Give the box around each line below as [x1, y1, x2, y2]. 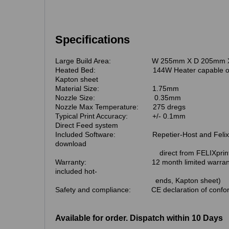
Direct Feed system [55, 121, 120, 130]
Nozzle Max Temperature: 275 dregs [55, 103, 186, 111]
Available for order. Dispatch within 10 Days [55, 214, 223, 223]
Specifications [55, 33, 130, 47]
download [55, 140, 109, 148]
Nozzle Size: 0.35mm [55, 94, 181, 102]
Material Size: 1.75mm [55, 84, 179, 93]
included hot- [55, 167, 97, 176]
